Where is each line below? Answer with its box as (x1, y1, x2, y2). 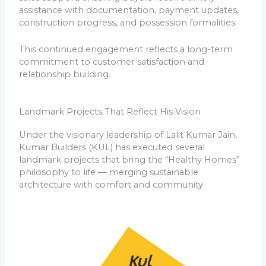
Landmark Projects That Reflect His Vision (19, 106, 201, 118)
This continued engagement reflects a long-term (19, 43, 233, 55)
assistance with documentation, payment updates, (19, 5, 239, 16)
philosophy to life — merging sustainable (19, 167, 199, 178)
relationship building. (19, 68, 111, 80)
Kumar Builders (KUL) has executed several (19, 142, 205, 153)
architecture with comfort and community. (19, 179, 205, 191)
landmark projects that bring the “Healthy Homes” (19, 154, 240, 166)
